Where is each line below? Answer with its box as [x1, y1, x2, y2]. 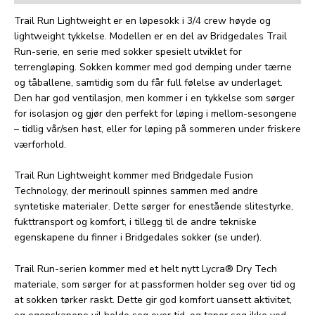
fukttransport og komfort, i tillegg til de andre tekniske [14, 215, 257, 229]
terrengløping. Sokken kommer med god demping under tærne [14, 60, 292, 75]
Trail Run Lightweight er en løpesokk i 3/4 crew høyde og [14, 14, 271, 28]
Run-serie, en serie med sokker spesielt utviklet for [14, 45, 242, 59]
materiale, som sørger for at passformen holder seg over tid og [14, 277, 295, 291]
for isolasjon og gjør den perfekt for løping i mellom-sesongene [14, 107, 297, 121]
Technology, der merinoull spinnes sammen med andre [14, 184, 258, 198]
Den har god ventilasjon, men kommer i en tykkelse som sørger [14, 91, 295, 105]
